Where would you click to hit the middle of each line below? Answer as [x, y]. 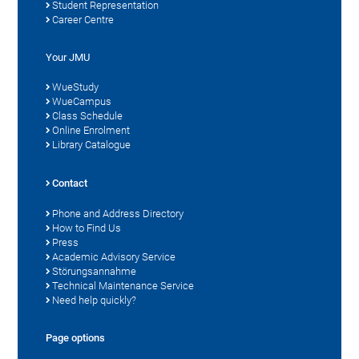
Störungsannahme [95, 271]
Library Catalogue [92, 144]
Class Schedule [88, 115]
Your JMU [68, 57]
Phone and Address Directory [118, 213]
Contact [70, 183]
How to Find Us [87, 228]
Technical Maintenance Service [123, 285]
